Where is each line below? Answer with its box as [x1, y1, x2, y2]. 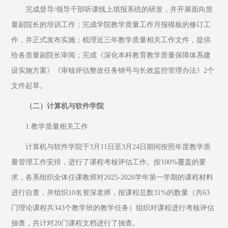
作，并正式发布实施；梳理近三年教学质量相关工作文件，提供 [11, 36, 211, 44]
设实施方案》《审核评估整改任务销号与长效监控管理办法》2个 [11, 67, 215, 74]
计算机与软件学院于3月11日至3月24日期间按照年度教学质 [25, 143, 211, 151]
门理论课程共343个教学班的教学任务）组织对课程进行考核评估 [11, 204, 215, 212]
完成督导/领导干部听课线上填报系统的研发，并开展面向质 [25, 6, 213, 13]
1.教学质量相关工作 [25, 123, 89, 130]
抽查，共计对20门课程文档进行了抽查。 [11, 219, 140, 227]
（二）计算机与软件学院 [25, 102, 104, 110]
